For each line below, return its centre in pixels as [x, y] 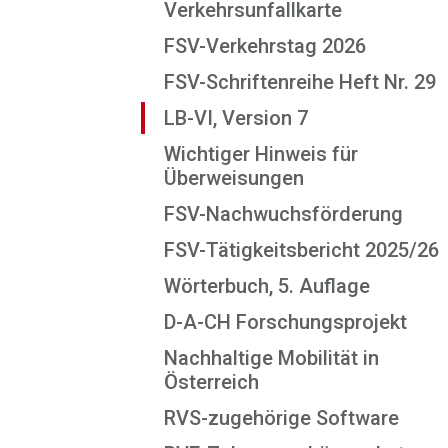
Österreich [211, 382]
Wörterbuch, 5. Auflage [267, 286]
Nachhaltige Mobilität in [271, 358]
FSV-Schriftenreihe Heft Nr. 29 [300, 82]
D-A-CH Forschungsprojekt [285, 322]
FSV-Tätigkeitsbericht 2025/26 [301, 250]
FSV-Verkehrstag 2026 [265, 46]
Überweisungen [234, 178]
